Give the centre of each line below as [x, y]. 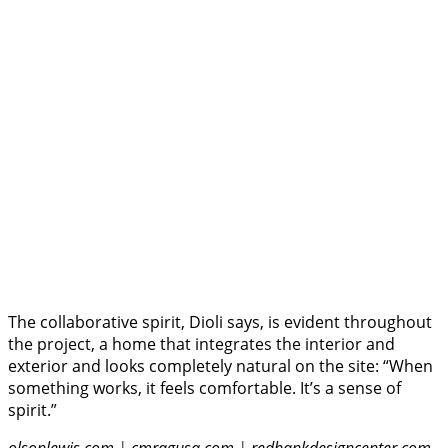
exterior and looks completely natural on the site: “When [220, 366]
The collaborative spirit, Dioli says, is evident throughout [220, 322]
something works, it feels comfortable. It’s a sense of [204, 388]
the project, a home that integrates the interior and [201, 344]
